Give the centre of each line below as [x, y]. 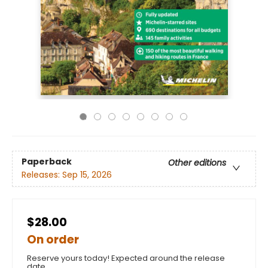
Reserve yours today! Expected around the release [126, 258]
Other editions [197, 162]
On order [53, 239]
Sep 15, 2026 [87, 174]
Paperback [47, 161]
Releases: [42, 174]
